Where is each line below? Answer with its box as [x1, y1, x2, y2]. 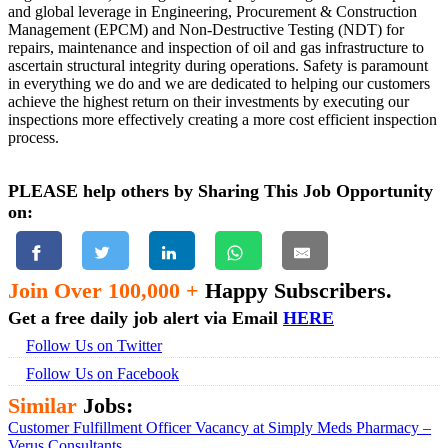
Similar [8, 393, 77, 419]
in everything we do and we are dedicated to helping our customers [8, 75, 430, 93]
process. [8, 129, 59, 147]
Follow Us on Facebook [26, 365, 179, 383]
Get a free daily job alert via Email [8, 308, 283, 329]
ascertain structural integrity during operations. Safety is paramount [8, 57, 428, 75]
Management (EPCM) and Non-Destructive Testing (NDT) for [8, 21, 404, 39]
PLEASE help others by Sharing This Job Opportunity [8, 181, 433, 202]
